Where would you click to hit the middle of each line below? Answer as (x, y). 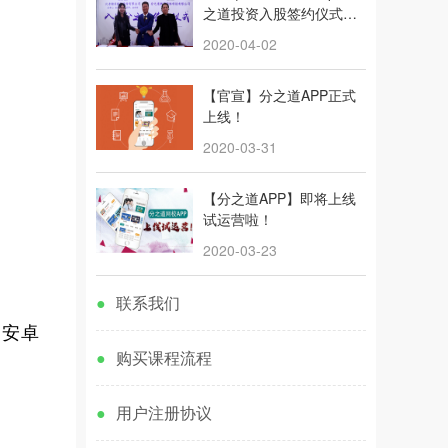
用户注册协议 (164, 412)
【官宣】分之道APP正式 (279, 95)
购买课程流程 (164, 357)
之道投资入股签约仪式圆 (280, 13)
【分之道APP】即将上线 (279, 198)
